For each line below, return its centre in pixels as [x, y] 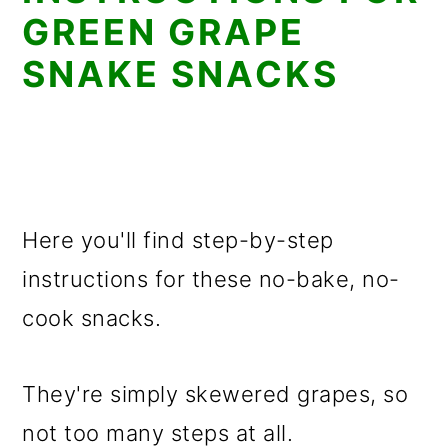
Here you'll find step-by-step [178, 240]
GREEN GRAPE [164, 32]
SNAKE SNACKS [181, 74]
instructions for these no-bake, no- [211, 279]
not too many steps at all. [158, 433]
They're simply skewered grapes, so [215, 394]
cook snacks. [92, 318]
